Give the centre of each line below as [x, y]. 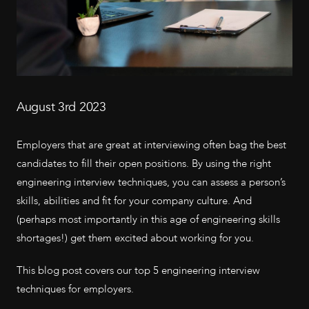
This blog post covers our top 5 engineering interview [138, 270]
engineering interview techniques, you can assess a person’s [151, 182]
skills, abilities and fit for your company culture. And [134, 201]
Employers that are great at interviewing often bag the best [151, 145]
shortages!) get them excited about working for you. [135, 238]
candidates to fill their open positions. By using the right [144, 163]
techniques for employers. [75, 289]
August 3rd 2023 [61, 107]
